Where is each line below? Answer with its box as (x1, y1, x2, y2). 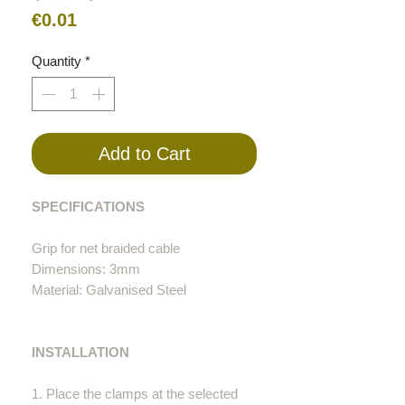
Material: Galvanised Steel (32, 282, 186, 298)
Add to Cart (98, 144, 191, 165)
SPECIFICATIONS (32, 199, 145, 215)
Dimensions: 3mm (32, 261, 140, 278)
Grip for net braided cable (32, 240, 180, 257)
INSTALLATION (32, 344, 129, 361)
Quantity (32, 52, 81, 69)
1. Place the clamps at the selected (32, 386, 238, 402)
